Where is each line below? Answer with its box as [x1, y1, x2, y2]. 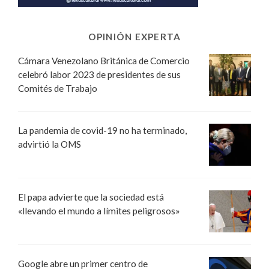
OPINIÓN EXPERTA [88, 31, 181, 42]
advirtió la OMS [18, 139, 81, 150]
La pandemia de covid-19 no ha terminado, [18, 125, 187, 136]
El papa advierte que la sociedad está [18, 192, 164, 203]
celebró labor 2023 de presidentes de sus [18, 68, 181, 80]
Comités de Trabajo [18, 82, 97, 94]
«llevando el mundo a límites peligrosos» [18, 205, 180, 217]
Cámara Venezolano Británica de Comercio [18, 55, 190, 66]
